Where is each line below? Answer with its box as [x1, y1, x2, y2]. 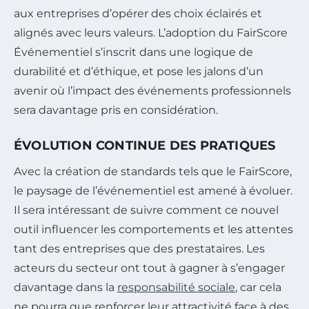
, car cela [235, 280, 281, 294]
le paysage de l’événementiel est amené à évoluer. [14, 183, 292, 197]
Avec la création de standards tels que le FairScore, [14, 164, 292, 178]
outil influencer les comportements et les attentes [14, 222, 293, 236]
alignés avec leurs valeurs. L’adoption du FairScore [14, 26, 288, 39]
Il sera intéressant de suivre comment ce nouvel [14, 203, 279, 217]
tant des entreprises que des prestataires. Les [14, 241, 265, 255]
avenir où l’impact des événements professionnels [14, 83, 291, 97]
